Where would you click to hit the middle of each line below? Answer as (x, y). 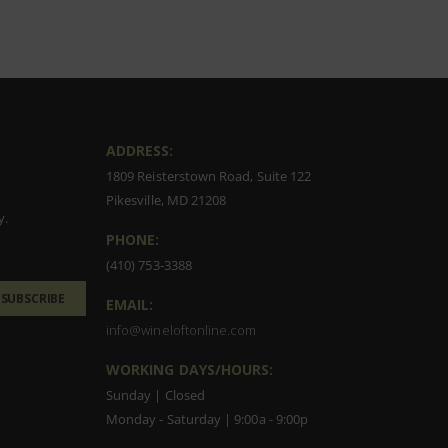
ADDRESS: (139, 151)
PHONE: (132, 240)
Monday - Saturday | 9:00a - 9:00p (207, 419)
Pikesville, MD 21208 (166, 200)
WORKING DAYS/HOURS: (189, 370)
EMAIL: (129, 305)
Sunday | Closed (155, 395)
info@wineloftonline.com (181, 330)
